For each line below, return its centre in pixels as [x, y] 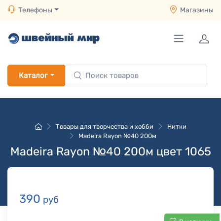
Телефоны [35, 10]
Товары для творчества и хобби [104, 127]
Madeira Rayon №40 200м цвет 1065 [110, 151]
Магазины [197, 10]
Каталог [33, 75]
